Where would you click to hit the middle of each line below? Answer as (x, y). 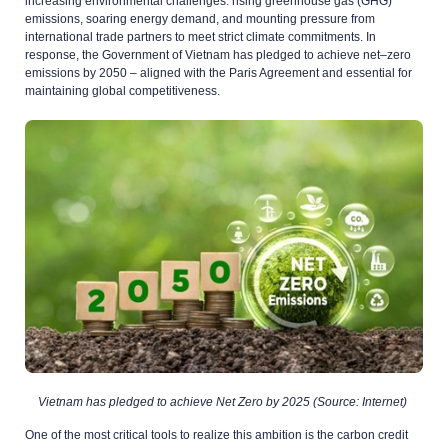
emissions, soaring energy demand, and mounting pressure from (200, 18)
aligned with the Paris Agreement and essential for (274, 72)
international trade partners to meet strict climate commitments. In (200, 36)
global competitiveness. (154, 90)
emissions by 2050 (77, 72)
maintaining (57, 90)
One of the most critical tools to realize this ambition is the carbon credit (216, 434)
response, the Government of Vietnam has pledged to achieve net (202, 54)
